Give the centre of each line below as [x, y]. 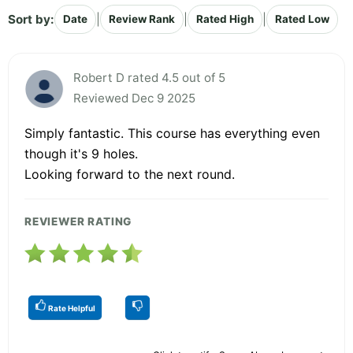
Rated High [225, 19]
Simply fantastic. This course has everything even [172, 134]
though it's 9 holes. [81, 154]
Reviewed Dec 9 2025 [134, 98]
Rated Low [302, 19]
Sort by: [31, 19]
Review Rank [142, 19]
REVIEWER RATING [78, 222]
